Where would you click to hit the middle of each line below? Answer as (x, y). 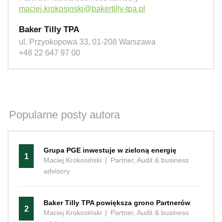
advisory (57, 171)
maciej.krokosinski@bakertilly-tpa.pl (82, 8)
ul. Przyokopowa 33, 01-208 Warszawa (87, 42)
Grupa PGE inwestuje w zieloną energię (110, 150)
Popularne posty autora (64, 114)
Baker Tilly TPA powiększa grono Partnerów (117, 202)
